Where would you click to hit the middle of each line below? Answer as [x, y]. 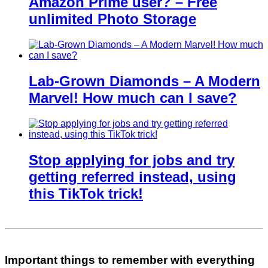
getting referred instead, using [133, 176]
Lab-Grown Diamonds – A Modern [144, 81]
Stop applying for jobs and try [132, 160]
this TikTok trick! [86, 193]
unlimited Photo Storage [112, 19]
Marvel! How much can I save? [133, 98]
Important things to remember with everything [130, 260]
